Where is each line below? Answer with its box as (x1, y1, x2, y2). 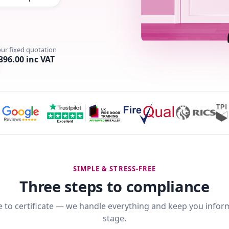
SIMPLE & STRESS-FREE (73, 164, 156, 173)
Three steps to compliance (19, 176, 210, 196)
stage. (103, 213, 126, 224)
